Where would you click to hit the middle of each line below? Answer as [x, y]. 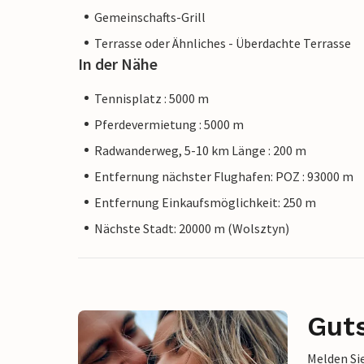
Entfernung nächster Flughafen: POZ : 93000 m [224, 176]
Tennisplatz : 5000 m [152, 98]
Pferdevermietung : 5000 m [169, 124]
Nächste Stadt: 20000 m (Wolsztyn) [192, 228]
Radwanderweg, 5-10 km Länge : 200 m [200, 150]
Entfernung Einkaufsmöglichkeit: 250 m [205, 202]
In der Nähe [118, 63]
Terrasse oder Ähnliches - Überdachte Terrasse [223, 43]
